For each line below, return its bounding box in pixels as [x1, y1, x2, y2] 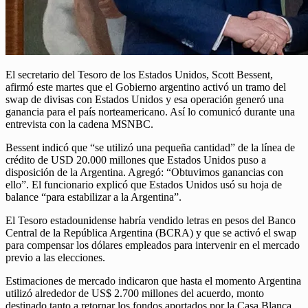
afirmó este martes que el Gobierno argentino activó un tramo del [5, 81, 286, 93]
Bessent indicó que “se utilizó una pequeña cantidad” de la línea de [5, 142, 295, 154]
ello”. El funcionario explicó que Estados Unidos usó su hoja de [5, 179, 282, 191]
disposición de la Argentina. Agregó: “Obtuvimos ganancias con [5, 166, 283, 179]
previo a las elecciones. [5, 252, 105, 264]
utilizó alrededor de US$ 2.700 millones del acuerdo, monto [5, 287, 264, 300]
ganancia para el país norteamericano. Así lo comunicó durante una [5, 106, 295, 118]
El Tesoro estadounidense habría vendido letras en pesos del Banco [5, 214, 296, 227]
